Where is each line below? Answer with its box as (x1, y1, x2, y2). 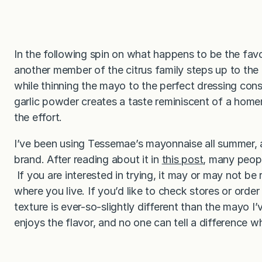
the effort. (14, 111, 63, 123)
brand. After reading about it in (14, 153, 162, 166)
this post (161, 153, 204, 166)
